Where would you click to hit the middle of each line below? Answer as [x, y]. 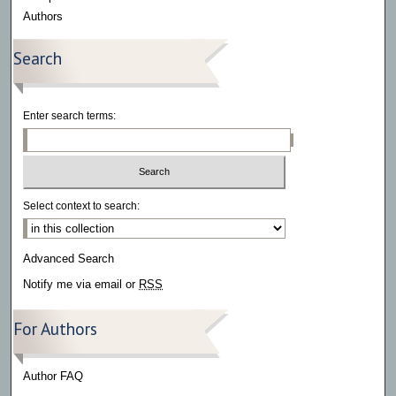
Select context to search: [82, 206]
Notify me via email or [81, 285]
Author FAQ [53, 377]
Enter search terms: [70, 115]
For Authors [56, 329]
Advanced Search [69, 259]
